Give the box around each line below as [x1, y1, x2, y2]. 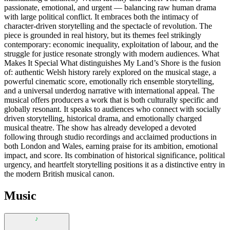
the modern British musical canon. [4, 169, 114, 178]
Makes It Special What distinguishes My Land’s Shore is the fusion [4, 58, 221, 67]
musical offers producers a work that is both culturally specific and [4, 95, 218, 104]
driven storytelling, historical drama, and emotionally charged [4, 113, 202, 123]
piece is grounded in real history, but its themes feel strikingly [4, 30, 201, 40]
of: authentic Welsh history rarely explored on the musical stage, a [4, 67, 216, 76]
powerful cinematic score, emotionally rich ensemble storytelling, [4, 76, 214, 86]
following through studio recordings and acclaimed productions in [4, 132, 217, 141]
